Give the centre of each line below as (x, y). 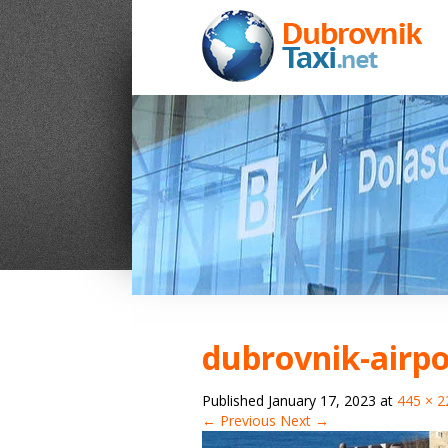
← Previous (239, 420)
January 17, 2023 (322, 400)
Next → (304, 420)
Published (235, 400)
